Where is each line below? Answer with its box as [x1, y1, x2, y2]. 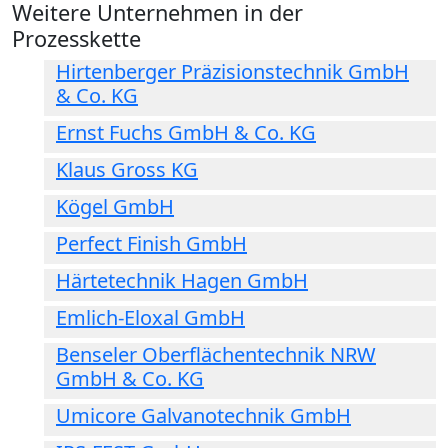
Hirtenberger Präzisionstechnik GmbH [56, 58, 409, 86]
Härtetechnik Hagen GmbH [56, 267, 308, 295]
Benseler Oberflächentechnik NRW [56, 341, 376, 369]
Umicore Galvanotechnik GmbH [56, 402, 351, 430]
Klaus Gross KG [56, 156, 198, 184]
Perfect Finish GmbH [56, 230, 247, 258]
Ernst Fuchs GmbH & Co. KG [56, 119, 316, 147]
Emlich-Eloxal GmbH [56, 304, 245, 332]
